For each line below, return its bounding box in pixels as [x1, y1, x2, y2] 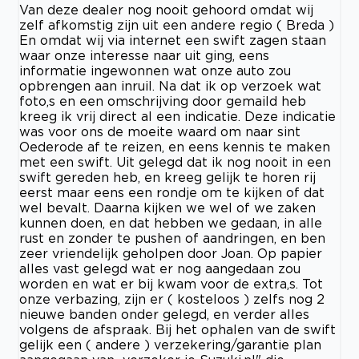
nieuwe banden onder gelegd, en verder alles [19, 306, 309, 321]
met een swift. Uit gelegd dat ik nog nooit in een [19, 154, 331, 169]
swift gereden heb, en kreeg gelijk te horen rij [19, 169, 316, 184]
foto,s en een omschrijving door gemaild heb [19, 93, 306, 108]
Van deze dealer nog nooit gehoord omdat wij [19, 2, 313, 17]
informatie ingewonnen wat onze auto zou [19, 63, 291, 78]
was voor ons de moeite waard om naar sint [19, 123, 301, 139]
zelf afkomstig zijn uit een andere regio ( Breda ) [19, 17, 334, 32]
